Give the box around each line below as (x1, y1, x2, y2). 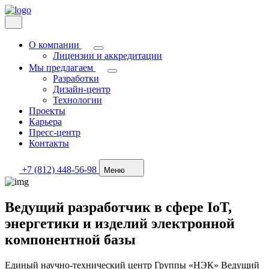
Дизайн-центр (53, 84, 110, 94)
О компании (29, 40, 79, 50)
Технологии (53, 95, 102, 105)
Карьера (29, 116, 62, 127)
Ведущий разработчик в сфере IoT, (5, 199, 232, 215)
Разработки (53, 73, 99, 83)
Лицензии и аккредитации (53, 50, 162, 61)
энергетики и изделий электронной (5, 215, 235, 231)
